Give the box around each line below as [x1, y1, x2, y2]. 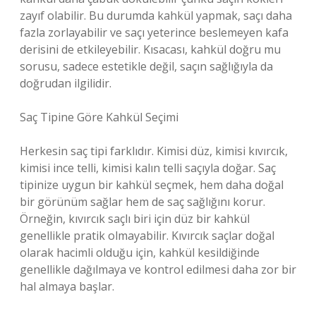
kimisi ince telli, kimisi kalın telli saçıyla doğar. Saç [20, 160, 276, 176]
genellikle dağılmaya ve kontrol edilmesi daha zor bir [20, 262, 296, 277]
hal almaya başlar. [20, 279, 114, 294]
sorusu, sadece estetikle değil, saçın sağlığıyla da [20, 59, 273, 74]
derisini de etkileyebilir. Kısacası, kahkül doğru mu [20, 42, 281, 57]
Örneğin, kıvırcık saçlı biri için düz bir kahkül [20, 211, 250, 226]
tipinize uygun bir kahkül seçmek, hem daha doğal [20, 177, 284, 193]
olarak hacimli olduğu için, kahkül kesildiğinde [20, 245, 260, 260]
